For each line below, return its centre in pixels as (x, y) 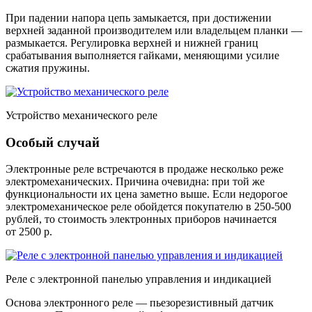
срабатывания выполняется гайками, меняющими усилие (142, 55)
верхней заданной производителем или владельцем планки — (154, 30)
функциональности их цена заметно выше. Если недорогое (147, 194)
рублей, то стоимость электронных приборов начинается (141, 219)
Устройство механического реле (81, 115)
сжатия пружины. (48, 68)
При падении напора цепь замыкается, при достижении (139, 17)
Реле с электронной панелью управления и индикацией (139, 279)
